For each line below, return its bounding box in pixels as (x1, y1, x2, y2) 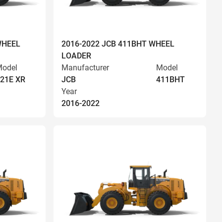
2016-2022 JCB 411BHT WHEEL (61, 39, 174, 49)
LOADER (61, 51, 91, 60)
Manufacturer (61, 63, 109, 72)
